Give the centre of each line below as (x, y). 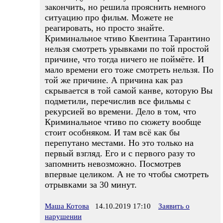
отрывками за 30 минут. (91, 185)
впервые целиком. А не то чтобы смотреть (127, 174)
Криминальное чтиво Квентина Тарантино (127, 38)
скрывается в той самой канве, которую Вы (129, 91)
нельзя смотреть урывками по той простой (127, 49)
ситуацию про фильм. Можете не (109, 17)
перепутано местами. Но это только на (119, 143)
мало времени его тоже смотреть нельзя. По (129, 70)
